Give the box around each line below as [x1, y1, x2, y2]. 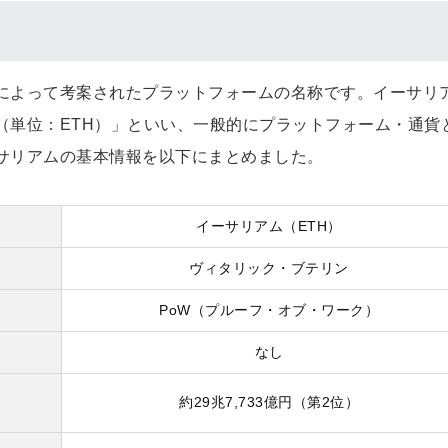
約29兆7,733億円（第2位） [179, 394, 359, 410]
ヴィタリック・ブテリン [189, 260, 349, 276]
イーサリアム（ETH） [196, 218, 342, 234]
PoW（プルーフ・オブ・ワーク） [159, 302, 379, 318]
